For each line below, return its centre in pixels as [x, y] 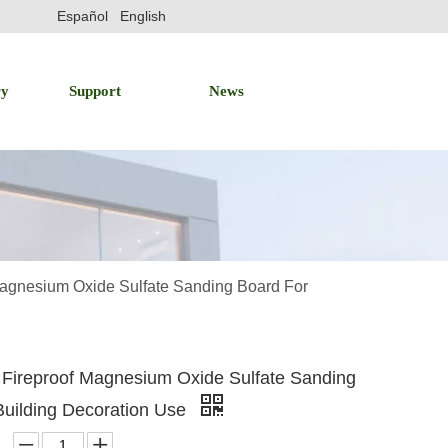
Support [95, 91]
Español [82, 15]
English [143, 15]
